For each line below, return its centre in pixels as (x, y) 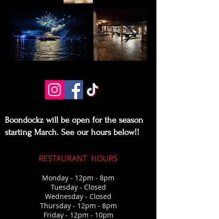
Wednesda (62, 196)
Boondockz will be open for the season (74, 120)
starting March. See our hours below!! (72, 132)
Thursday (55, 206)
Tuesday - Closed (78, 187)
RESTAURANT (64, 158)
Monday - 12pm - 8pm (78, 178)
